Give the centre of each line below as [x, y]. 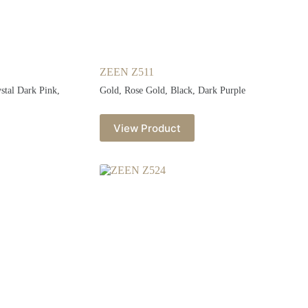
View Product [147, 128]
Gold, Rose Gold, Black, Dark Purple [172, 91]
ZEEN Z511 [126, 72]
